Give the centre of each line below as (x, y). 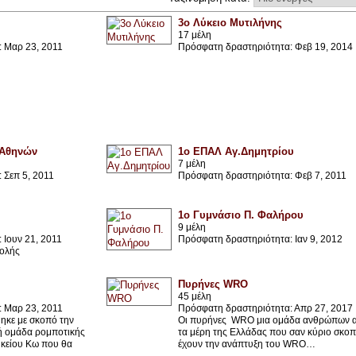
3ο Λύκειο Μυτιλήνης (230, 22)
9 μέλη (192, 227)
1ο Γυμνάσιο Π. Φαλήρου (240, 215)
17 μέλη (194, 35)
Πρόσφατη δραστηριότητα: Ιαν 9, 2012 (260, 239)
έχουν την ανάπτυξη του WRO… (246, 344)
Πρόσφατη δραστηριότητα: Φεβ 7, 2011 (262, 175)
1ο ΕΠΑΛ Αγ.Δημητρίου (236, 151)
